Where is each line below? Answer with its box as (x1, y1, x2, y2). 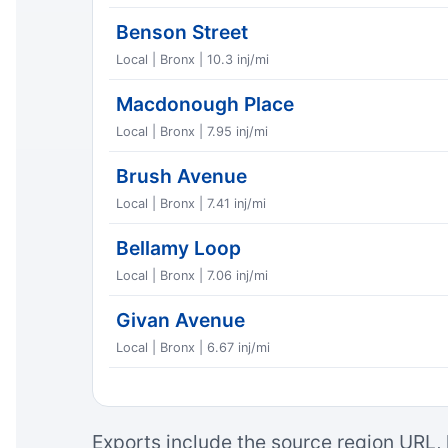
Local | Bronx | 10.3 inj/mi (116, 51, 270, 67)
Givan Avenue (116, 307, 246, 332)
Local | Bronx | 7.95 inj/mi (116, 123, 269, 139)
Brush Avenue (116, 163, 248, 188)
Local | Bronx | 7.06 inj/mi (116, 267, 269, 283)
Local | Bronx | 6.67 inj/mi (116, 339, 271, 355)
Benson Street (116, 19, 249, 44)
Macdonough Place (116, 91, 295, 116)
